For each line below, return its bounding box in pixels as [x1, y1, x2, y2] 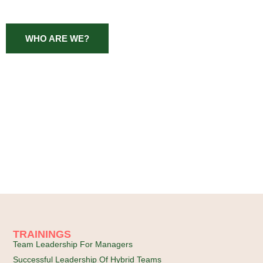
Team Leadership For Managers [13, 240, 133, 249]
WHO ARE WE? [25, 33, 89, 43]
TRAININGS [13, 228, 72, 241]
